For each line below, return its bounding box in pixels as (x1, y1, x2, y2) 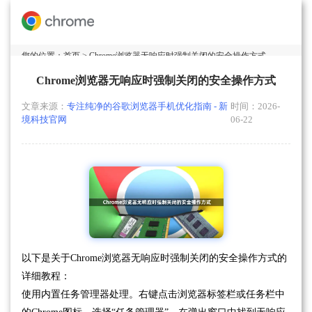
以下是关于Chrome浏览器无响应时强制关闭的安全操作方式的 (22, 252, 287, 263)
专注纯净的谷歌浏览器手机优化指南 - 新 (67, 102, 228, 112)
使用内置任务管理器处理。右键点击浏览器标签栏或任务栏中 (22, 288, 285, 299)
